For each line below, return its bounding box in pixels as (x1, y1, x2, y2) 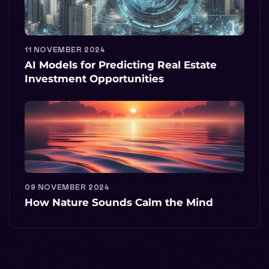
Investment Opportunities (25, 72, 164, 85)
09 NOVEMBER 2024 (25, 183, 110, 191)
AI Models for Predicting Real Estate (25, 58, 217, 71)
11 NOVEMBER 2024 (25, 46, 106, 53)
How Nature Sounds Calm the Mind (25, 196, 213, 208)
